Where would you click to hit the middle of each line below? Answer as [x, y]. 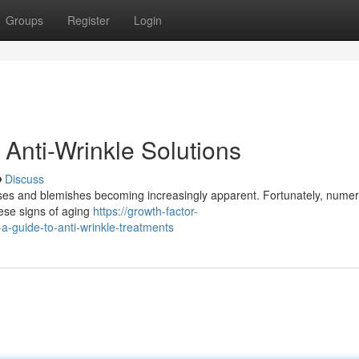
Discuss [24, 179]
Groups [24, 20]
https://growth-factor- [145, 211]
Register [89, 20]
